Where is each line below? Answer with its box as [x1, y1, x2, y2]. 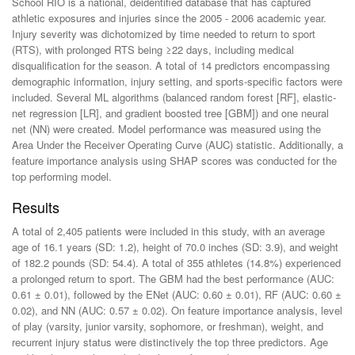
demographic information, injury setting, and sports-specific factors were [12, 74, 342, 90]
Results [12, 197, 59, 218]
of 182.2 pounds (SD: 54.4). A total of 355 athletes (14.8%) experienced [12, 255, 341, 271]
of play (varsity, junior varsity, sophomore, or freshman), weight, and [12, 319, 323, 334]
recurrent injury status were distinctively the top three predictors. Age [12, 334, 328, 350]
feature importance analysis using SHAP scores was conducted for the [12, 153, 337, 169]
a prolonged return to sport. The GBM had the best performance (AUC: [12, 271, 334, 287]
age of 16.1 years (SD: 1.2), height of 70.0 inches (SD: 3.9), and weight [12, 239, 338, 255]
